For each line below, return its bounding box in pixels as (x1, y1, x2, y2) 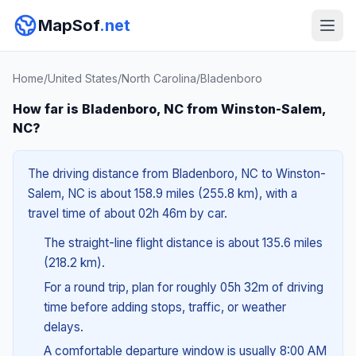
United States (48, 72, 118, 85)
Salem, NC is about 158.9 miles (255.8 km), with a (28, 186, 297, 201)
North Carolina (122, 72, 196, 85)
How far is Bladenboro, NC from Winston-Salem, (13, 101, 326, 117)
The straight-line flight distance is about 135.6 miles (43, 235, 323, 250)
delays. (43, 319, 83, 335)
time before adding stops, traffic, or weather (43, 299, 286, 315)
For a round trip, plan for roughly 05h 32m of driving (43, 279, 323, 295)
